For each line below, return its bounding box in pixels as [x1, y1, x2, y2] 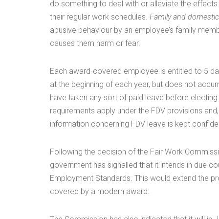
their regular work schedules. [50, 12, 150, 22]
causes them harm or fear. [50, 39, 140, 48]
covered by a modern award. [50, 187, 150, 196]
